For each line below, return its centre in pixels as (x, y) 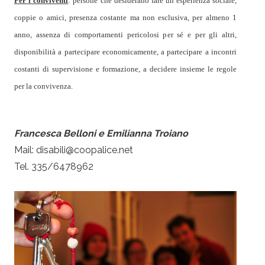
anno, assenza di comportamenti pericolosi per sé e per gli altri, (125, 35)
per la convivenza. (43, 86)
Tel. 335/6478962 (54, 166)
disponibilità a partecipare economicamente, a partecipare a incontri (125, 52)
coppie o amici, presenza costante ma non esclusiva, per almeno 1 (125, 18)
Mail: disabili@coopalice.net (74, 150)
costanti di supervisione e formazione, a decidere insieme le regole (125, 69)
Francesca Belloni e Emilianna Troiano (101, 133)
